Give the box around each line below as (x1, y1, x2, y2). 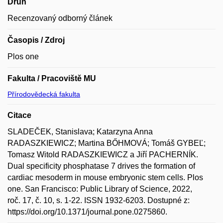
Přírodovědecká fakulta (7, 90, 80, 98)
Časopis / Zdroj (7, 35, 65, 44)
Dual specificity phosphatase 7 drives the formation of (7, 161, 195, 170)
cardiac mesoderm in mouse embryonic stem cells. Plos (7, 173, 203, 182)
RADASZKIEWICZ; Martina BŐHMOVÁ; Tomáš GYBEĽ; (7, 138, 206, 147)
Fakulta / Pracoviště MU (7, 74, 96, 83)
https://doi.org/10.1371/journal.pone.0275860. (7, 207, 167, 216)
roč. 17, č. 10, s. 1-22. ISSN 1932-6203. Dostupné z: (7, 196, 190, 205)
